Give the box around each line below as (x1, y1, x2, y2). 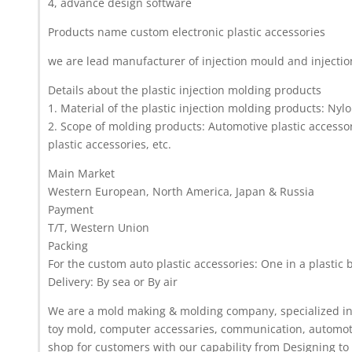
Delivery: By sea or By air (48, 274, 178, 290)
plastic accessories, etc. (48, 137, 172, 152)
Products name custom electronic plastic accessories (48, 24, 326, 40)
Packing (48, 238, 89, 254)
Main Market (48, 166, 115, 181)
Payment (48, 202, 94, 218)
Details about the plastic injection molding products (48, 82, 322, 98)
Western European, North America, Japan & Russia (48, 184, 315, 200)
